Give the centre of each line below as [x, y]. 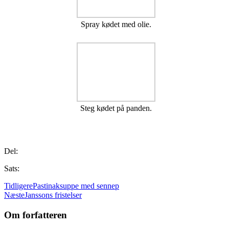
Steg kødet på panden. [116, 108]
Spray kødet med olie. [116, 25]
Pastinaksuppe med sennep [76, 186]
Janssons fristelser [53, 195]
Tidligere [18, 186]
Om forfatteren [36, 215]
